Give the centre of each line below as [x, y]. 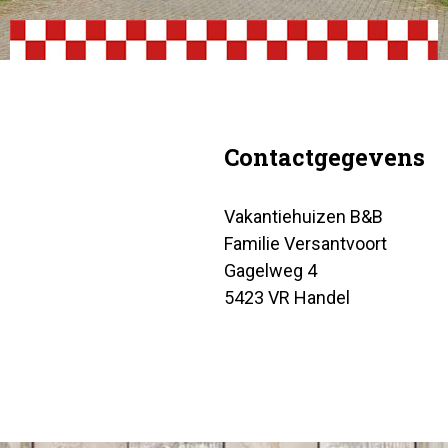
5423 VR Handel [286, 297]
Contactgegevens [324, 156]
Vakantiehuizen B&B [303, 216]
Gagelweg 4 [270, 270]
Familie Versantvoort [305, 243]
